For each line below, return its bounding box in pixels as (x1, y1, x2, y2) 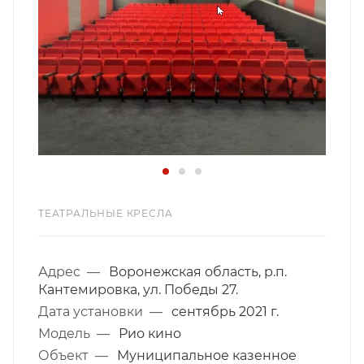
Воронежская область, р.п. (109, 264, 287, 280)
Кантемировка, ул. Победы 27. (38, 282, 238, 298)
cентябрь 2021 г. (171, 304, 279, 320)
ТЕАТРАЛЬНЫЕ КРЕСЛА (38, 207, 173, 220)
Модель (38, 326, 97, 342)
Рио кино (119, 326, 181, 342)
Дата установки (38, 304, 149, 320)
